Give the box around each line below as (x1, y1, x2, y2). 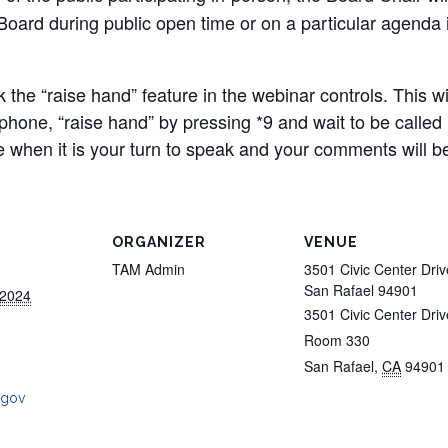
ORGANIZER (112, 233, 206, 250)
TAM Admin (112, 258, 185, 279)
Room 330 (304, 329, 370, 350)
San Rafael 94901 (304, 279, 418, 300)
